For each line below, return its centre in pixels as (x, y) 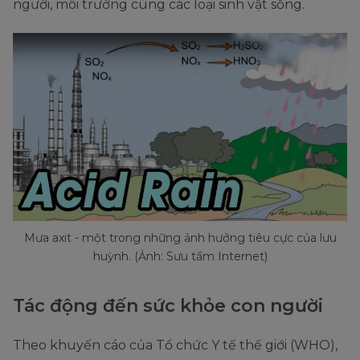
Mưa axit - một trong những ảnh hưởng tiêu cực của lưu (180, 238)
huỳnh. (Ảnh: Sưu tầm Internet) (180, 257)
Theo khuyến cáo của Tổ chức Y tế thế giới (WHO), (175, 346)
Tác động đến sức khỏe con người (168, 306)
